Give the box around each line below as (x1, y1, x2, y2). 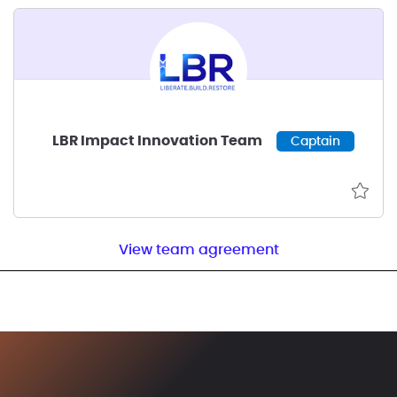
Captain (291, 135, 341, 148)
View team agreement (118, 242, 279, 257)
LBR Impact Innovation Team (51, 134, 262, 149)
